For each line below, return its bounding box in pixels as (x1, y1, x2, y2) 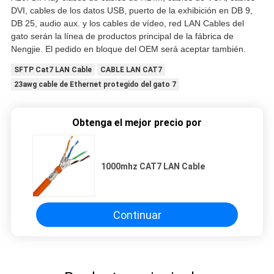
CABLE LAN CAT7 (100, 65, 162, 75)
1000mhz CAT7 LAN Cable (101, 161, 205, 172)
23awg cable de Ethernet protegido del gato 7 (13, 80, 176, 89)
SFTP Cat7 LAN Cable (13, 65, 92, 75)
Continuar (113, 208, 161, 221)
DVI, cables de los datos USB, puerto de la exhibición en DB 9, (10, 6, 253, 16)
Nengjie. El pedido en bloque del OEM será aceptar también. (10, 44, 246, 54)
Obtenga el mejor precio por (72, 117, 202, 129)
